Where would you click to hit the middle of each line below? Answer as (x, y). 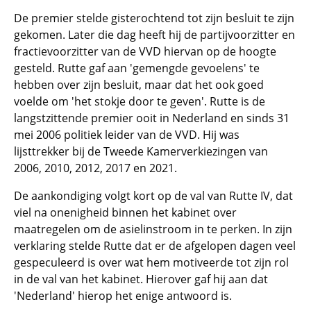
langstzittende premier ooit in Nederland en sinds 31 (152, 118)
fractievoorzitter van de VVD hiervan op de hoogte (145, 51)
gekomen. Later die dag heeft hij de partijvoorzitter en (154, 35)
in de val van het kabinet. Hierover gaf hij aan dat (141, 279)
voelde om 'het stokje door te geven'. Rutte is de (140, 101)
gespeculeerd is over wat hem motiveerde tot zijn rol (151, 262)
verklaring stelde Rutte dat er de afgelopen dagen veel (155, 246)
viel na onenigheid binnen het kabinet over (125, 212)
